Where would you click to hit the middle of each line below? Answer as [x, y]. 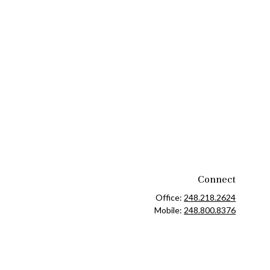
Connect [217, 180]
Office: [170, 198]
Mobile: [169, 210]
